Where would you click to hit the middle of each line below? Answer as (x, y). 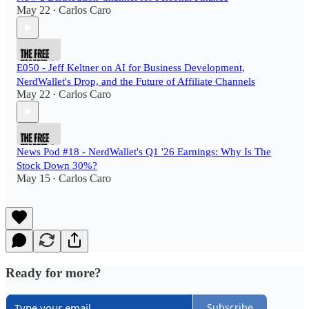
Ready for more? (53, 273)
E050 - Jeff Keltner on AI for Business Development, (131, 68)
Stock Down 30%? (57, 166)
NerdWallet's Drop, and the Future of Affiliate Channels (136, 82)
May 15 (33, 179)
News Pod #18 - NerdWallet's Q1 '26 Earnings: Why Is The (144, 152)
